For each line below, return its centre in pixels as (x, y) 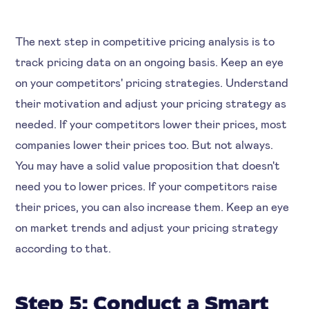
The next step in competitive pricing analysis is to (145, 40)
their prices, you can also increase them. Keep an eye (152, 206)
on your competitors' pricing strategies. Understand (152, 82)
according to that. (63, 247)
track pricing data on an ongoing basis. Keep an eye (150, 61)
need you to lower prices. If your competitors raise (147, 185)
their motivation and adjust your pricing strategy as (151, 102)
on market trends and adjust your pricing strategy (147, 227)
